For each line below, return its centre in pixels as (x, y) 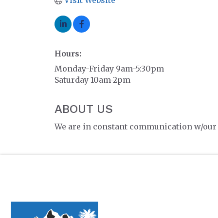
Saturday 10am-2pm (92, 80)
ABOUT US (84, 109)
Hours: (68, 54)
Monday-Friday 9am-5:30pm (109, 69)
